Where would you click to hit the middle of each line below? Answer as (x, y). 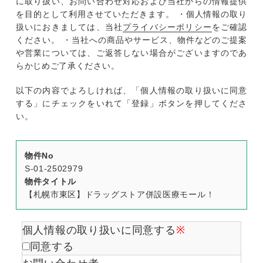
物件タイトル (50, 182)
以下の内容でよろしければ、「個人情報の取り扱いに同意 (131, 91)
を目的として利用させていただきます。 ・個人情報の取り (131, 14)
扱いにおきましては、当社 (69, 27)
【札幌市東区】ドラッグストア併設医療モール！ (119, 195)
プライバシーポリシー (167, 27)
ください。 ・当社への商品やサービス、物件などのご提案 (131, 40)
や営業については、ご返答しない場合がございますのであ (131, 53)
